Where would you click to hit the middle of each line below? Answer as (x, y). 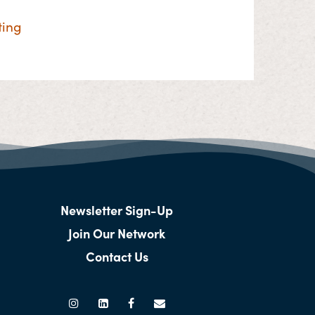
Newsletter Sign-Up (117, 210)
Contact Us (117, 257)
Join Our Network (117, 233)
